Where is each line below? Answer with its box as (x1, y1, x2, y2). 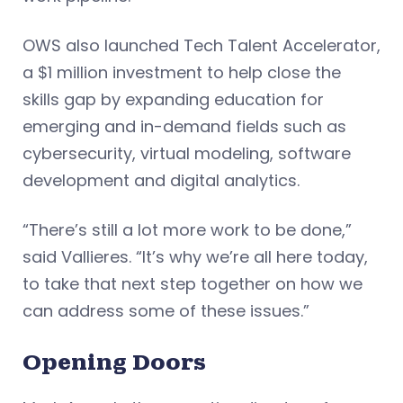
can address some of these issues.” (22, 299, 309, 322)
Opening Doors (22, 347, 206, 376)
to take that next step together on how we (22, 272, 363, 295)
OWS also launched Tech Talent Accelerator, (22, 33, 381, 57)
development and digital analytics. (22, 168, 300, 192)
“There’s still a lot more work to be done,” (22, 218, 352, 241)
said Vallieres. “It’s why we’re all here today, (22, 245, 368, 268)
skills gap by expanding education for (22, 87, 324, 111)
